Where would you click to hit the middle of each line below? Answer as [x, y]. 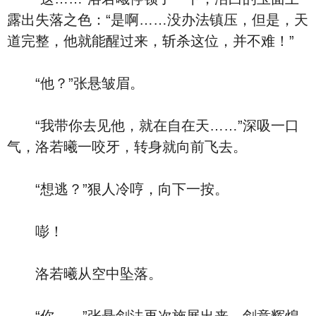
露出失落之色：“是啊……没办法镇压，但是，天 [158, 20]
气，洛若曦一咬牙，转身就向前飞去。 [127, 147]
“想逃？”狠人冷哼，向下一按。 [118, 189]
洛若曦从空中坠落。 [85, 274]
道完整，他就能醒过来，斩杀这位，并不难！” [151, 41]
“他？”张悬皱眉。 [75, 83]
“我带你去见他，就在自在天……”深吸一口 [153, 126]
